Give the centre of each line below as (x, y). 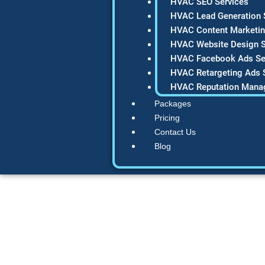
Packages (173, 103)
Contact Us (175, 132)
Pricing (167, 117)
